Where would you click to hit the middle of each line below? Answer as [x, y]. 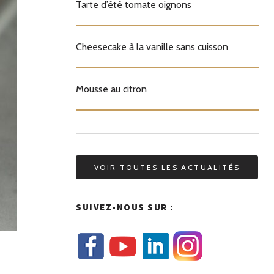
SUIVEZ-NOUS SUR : [125, 207]
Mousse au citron [111, 89]
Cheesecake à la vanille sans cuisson [152, 47]
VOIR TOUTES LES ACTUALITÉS [167, 167]
